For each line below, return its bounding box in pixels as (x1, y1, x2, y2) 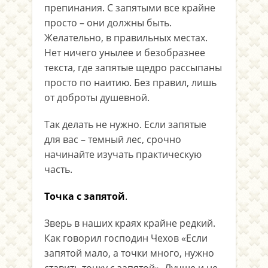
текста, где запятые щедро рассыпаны (44, 61, 222, 74)
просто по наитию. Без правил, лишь (44, 76, 217, 89)
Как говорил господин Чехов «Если (44, 232, 208, 245)
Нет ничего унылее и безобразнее (44, 46, 205, 59)
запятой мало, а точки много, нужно (44, 246, 214, 260)
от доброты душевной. (44, 91, 150, 104)
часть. (44, 163, 72, 176)
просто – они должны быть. (44, 16, 172, 29)
